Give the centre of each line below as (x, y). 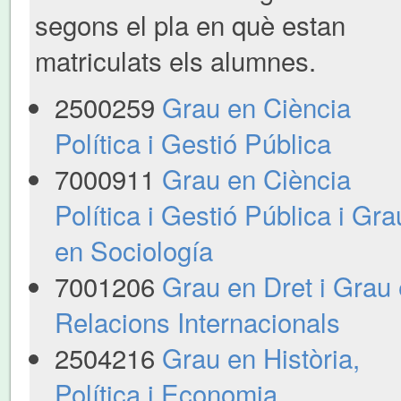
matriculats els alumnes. (175, 60)
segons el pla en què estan (190, 24)
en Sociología (133, 249)
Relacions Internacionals (197, 321)
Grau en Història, (260, 357)
